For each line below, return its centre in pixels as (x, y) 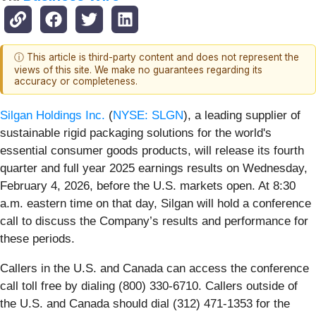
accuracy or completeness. (76, 81)
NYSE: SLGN (148, 115)
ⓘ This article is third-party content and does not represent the (157, 57)
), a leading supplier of (242, 115)
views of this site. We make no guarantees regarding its (138, 70)
